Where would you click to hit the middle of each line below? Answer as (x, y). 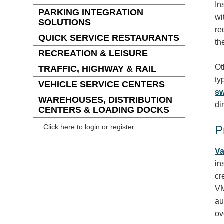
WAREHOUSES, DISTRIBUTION (106, 100)
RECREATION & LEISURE (93, 53)
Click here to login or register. (90, 127)
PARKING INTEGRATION (91, 12)
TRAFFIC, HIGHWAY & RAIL (98, 69)
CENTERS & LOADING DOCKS (104, 110)
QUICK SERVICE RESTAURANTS (109, 38)
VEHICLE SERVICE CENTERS (102, 84)
